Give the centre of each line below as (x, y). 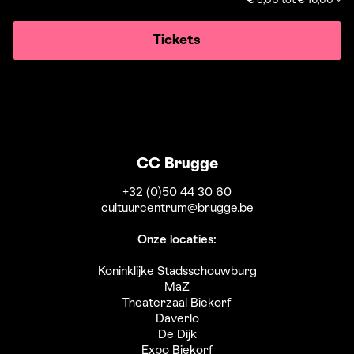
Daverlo (177, 320)
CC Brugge (177, 165)
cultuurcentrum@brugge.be (177, 209)
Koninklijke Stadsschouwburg (177, 272)
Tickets (177, 41)
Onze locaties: (177, 241)
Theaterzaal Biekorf (177, 304)
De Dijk (177, 335)
